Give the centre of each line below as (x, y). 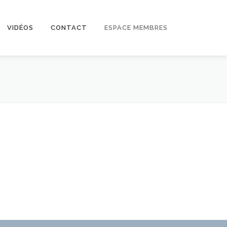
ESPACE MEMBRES (136, 28)
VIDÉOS (20, 28)
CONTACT (69, 28)
